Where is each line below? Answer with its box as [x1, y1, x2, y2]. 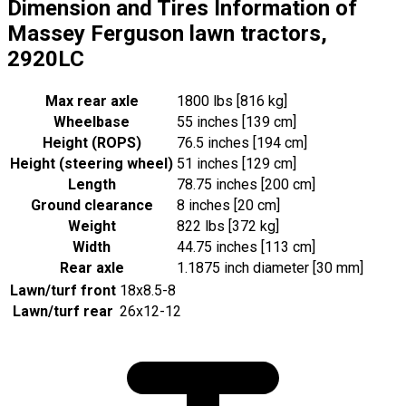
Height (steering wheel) [10, 154, 173, 172]
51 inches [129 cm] [177, 154, 296, 172]
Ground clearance [30, 196, 153, 214]
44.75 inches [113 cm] [177, 237, 315, 256]
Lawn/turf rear [13, 302, 113, 320]
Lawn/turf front [10, 281, 116, 299]
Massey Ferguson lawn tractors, [7, 20, 327, 46]
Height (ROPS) [42, 133, 141, 151]
